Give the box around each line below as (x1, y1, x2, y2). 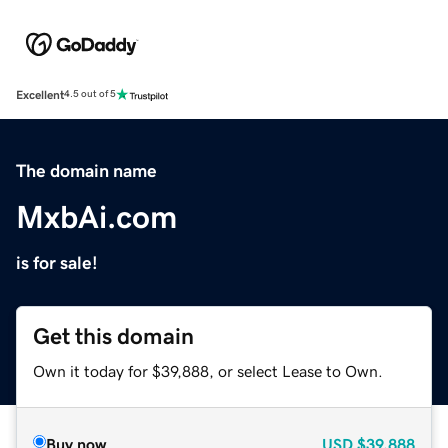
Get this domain (33, 324, 194, 348)
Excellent (16, 88, 64, 101)
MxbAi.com (16, 200, 177, 233)
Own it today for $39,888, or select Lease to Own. (33, 362, 383, 379)
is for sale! (16, 253, 98, 272)
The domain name (16, 161, 157, 180)
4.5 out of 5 (64, 89, 116, 100)
